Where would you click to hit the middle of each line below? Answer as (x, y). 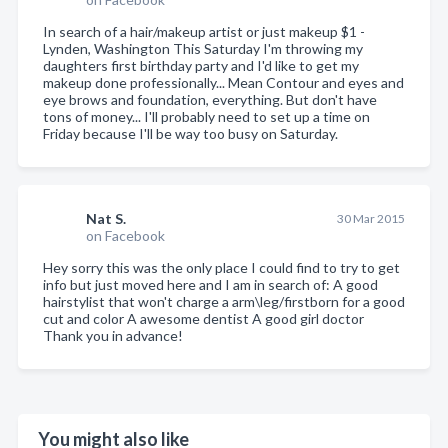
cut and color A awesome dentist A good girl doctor (203, 318)
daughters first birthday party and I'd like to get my (201, 65)
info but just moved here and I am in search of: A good (210, 284)
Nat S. (106, 218)
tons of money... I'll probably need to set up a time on (206, 116)
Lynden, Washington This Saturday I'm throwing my (203, 48)
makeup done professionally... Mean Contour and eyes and (223, 82)
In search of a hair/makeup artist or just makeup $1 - (204, 31)
